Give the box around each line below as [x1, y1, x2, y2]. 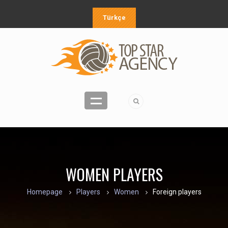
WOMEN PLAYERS [65, 163, 163, 186]
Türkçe [102, 14, 126, 21]
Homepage [26, 188, 63, 196]
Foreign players [152, 188, 202, 196]
